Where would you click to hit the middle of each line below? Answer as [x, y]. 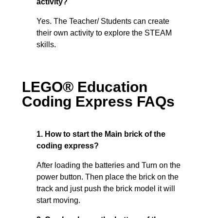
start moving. [58, 200]
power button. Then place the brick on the [107, 177]
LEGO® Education [84, 87]
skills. [46, 45]
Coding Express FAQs [98, 101]
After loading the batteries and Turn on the [108, 165]
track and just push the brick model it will [106, 189]
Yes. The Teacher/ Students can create [103, 21]
